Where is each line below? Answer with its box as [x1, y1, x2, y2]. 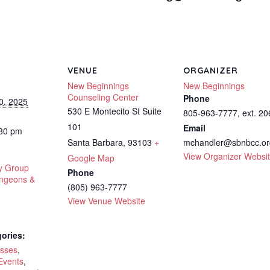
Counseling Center [67, 91, 139, 103]
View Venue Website [67, 195, 145, 207]
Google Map [67, 152, 115, 164]
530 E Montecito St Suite [67, 105, 162, 117]
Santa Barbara [67, 136, 123, 148]
